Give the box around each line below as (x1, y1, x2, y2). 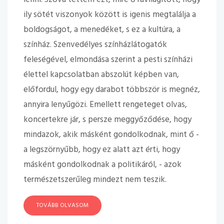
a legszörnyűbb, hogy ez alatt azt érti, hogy (23, 143, 180, 156)
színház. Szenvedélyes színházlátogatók (23, 38, 167, 51)
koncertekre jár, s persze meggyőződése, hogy (23, 113, 191, 126)
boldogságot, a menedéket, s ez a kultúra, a (23, 23, 180, 36)
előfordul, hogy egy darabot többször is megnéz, (23, 83, 200, 96)
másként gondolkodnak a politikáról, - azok (23, 158, 181, 171)
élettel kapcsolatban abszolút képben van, (23, 68, 179, 81)
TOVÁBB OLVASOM (36, 200, 88, 210)
